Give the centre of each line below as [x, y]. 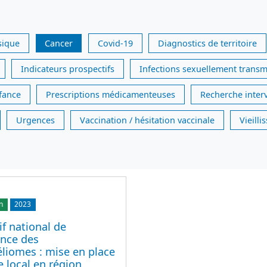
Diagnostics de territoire [207, 44]
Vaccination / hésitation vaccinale [147, 120]
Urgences [35, 120]
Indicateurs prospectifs [68, 69]
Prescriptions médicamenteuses [111, 95]
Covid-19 [115, 44]
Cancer [59, 44]
